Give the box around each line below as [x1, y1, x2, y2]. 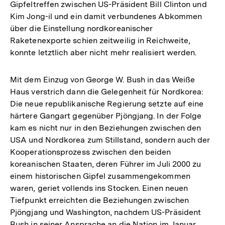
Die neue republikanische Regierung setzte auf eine [10, 98, 204, 108]
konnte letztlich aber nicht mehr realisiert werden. [10, 47, 197, 57]
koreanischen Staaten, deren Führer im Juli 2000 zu [10, 159, 201, 169]
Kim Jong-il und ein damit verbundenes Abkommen [10, 11, 202, 21]
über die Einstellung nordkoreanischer [10, 23, 153, 33]
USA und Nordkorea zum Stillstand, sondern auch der [10, 135, 210, 145]
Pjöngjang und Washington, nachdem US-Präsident [10, 207, 201, 217]
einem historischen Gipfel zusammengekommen [10, 171, 190, 181]
